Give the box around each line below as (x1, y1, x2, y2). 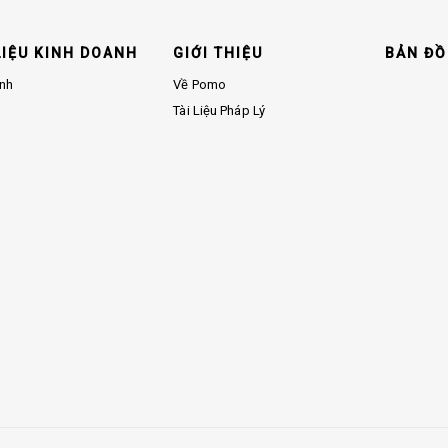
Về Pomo (173, 77, 227, 93)
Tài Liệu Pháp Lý (173, 103, 265, 119)
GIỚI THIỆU (173, 44, 264, 61)
